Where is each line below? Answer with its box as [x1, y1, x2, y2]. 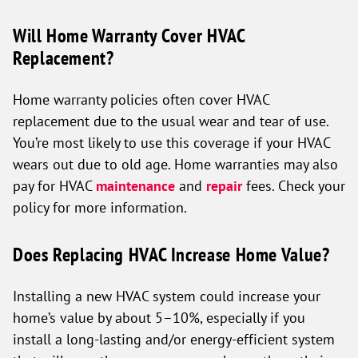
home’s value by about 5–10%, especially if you [13, 308, 305, 326]
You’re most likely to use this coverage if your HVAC [13, 133, 330, 151]
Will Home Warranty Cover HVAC [13, 23, 245, 48]
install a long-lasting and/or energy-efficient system [13, 330, 335, 348]
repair [206, 177, 242, 195]
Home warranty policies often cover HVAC [13, 90, 269, 108]
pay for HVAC [13, 177, 96, 194]
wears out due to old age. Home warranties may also [13, 155, 338, 173]
